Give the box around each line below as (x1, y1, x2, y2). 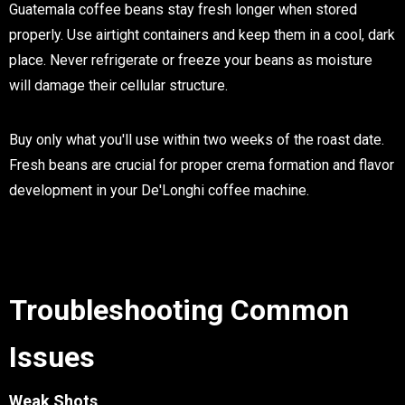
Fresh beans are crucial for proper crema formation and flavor (9, 156, 394, 174)
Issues (9, 340, 95, 375)
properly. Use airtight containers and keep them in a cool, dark (9, 26, 395, 44)
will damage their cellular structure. (9, 77, 228, 95)
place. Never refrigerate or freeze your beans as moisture (9, 52, 372, 70)
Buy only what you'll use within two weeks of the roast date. (9, 131, 384, 149)
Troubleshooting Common (9, 293, 349, 328)
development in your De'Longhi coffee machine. (9, 182, 309, 200)
